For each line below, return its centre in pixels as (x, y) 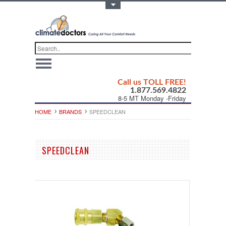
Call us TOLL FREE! (152, 82)
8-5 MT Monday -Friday (152, 98)
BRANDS (70, 111)
